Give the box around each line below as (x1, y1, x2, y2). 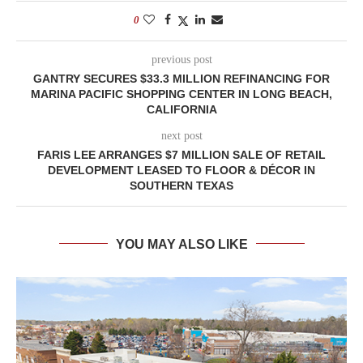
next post (160, 129, 203, 142)
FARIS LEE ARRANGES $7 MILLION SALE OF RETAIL (37, 147, 326, 161)
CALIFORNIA (146, 102, 217, 116)
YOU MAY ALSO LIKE (115, 237, 248, 251)
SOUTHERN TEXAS (130, 178, 233, 192)
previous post (151, 53, 212, 66)
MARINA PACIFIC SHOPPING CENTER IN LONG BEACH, (31, 87, 332, 100)
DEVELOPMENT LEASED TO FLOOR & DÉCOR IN (48, 163, 315, 177)
